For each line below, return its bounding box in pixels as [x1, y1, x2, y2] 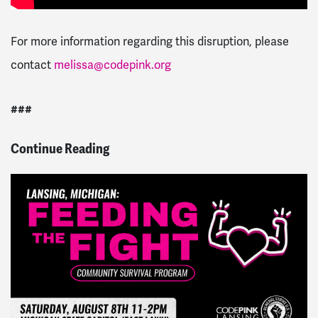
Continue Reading [11, 140, 109, 158]
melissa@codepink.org [54, 57, 171, 72]
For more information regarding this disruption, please [11, 33, 289, 49]
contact [11, 57, 54, 72]
